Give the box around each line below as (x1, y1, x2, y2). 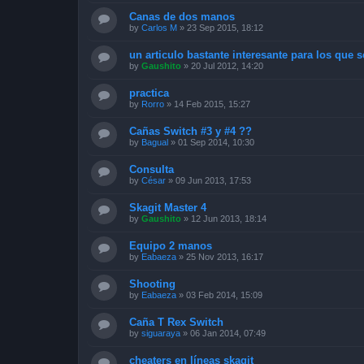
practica (129, 87, 169, 99)
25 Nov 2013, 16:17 (186, 252, 263, 262)
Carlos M (141, 23, 177, 32)
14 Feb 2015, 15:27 (174, 99, 250, 109)
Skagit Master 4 (129, 201, 206, 214)
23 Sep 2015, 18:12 (187, 23, 263, 32)
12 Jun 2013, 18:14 (191, 214, 266, 223)
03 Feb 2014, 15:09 (186, 290, 262, 300)
